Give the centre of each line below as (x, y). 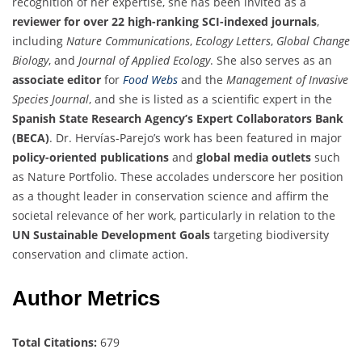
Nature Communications (128, 41)
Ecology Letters (233, 41)
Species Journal (51, 99)
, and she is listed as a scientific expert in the (210, 99)
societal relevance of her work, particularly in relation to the (174, 216)
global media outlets (254, 158)
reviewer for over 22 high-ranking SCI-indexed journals (164, 22)
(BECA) (31, 138)
